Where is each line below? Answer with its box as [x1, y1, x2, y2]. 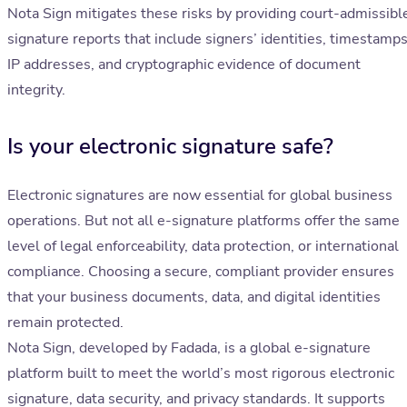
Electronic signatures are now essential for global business [7, 185, 392, 206]
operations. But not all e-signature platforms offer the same [7, 211, 400, 232]
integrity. [7, 80, 65, 101]
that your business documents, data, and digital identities [7, 287, 381, 308]
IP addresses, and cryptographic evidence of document [7, 55, 361, 75]
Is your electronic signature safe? [7, 132, 333, 162]
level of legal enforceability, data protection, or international [7, 236, 399, 257]
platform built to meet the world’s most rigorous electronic [7, 363, 394, 384]
